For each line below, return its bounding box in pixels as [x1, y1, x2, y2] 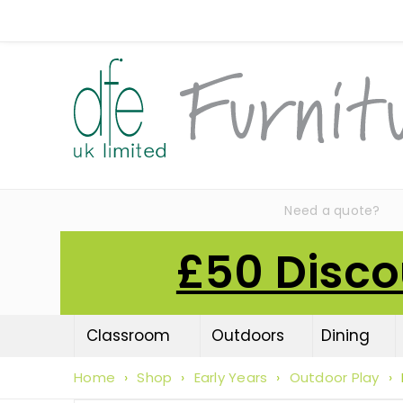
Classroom [86, 325, 170, 346]
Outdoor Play [289, 368, 380, 387]
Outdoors [210, 325, 284, 346]
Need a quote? [284, 201, 381, 219]
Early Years [193, 368, 268, 387]
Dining [320, 325, 370, 346]
